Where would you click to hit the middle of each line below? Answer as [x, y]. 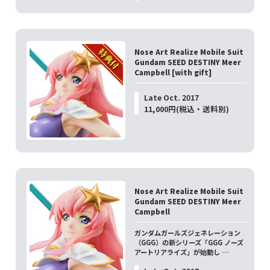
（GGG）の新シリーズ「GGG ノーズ [189, 243]
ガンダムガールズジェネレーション [188, 233]
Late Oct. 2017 [171, 97]
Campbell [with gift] [173, 72]
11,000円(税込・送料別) [186, 108]
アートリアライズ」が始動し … [182, 252]
